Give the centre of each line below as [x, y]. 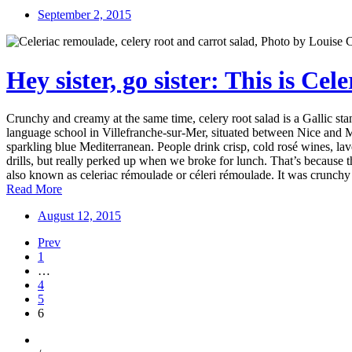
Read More [34, 189]
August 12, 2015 [79, 216]
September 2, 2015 [84, 15]
